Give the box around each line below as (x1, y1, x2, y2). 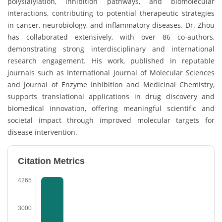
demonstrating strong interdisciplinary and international (7, 44, 215, 54)
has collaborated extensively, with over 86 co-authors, (7, 32, 215, 42)
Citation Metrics (18, 156, 85, 166)
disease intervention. (7, 127, 77, 137)
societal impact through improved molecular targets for (7, 115, 215, 125)
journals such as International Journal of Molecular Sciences (7, 67, 215, 77)
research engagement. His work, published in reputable (7, 55, 215, 65)
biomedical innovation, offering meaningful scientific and (7, 103, 215, 113)
